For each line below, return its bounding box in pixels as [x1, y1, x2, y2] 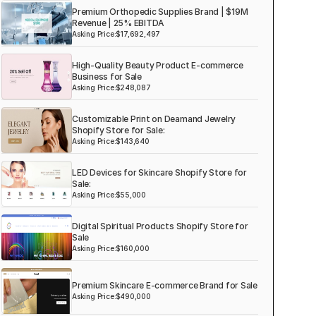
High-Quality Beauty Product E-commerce [72, 60, 243, 71]
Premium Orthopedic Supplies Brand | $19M [72, 6, 248, 17]
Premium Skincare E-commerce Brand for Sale [72, 280, 257, 291]
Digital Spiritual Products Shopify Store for [72, 221, 248, 231]
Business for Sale [72, 71, 142, 82]
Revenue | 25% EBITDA [72, 18, 165, 28]
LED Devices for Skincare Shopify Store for [72, 167, 247, 178]
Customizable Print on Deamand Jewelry [72, 114, 236, 124]
